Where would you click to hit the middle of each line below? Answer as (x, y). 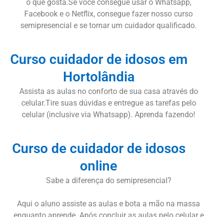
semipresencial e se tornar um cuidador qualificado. (108, 25)
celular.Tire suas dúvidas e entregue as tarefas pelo (108, 103)
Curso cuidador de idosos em (99, 59)
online (99, 166)
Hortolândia (99, 77)
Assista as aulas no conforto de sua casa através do (108, 91)
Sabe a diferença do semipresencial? (108, 180)
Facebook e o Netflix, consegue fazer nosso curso (108, 14)
